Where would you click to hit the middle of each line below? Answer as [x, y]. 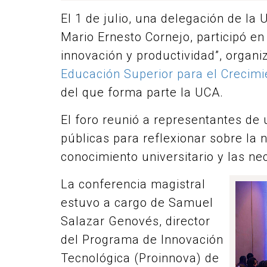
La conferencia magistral [133, 184]
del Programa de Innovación [142, 240]
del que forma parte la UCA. [142, 92]
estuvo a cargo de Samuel [137, 203]
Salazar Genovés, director [136, 221]
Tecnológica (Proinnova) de [140, 258]
